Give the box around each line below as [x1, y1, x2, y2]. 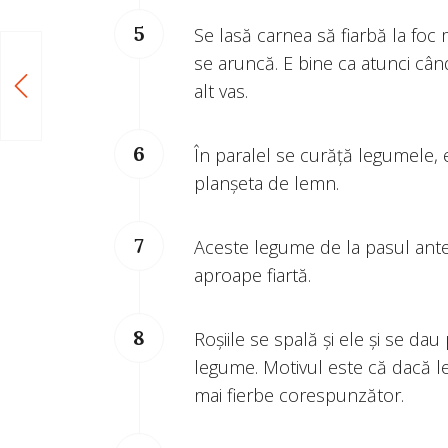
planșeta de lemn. [194, 171, 339, 196]
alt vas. [194, 79, 248, 104]
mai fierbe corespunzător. [194, 383, 404, 408]
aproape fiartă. [194, 263, 311, 288]
